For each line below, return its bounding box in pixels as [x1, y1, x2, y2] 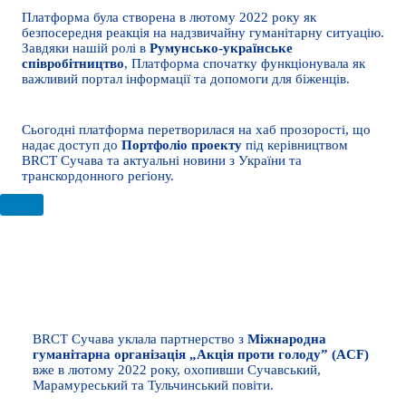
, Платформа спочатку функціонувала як [124, 56, 365, 72]
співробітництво [22, 56, 124, 72]
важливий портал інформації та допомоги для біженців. [22, 72, 350, 87]
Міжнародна [247, 331, 326, 346]
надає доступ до [22, 138, 121, 153]
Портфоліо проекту [121, 138, 242, 153]
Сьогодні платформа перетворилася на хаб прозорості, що [22, 122, 371, 138]
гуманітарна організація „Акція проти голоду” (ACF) [33, 346, 369, 362]
